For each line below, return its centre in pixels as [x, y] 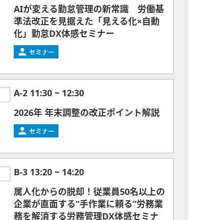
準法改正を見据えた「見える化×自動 [87, 22]
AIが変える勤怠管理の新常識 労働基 [89, 9]
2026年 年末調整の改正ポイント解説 [87, 113]
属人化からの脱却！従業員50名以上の [89, 192]
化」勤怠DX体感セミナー [64, 34]
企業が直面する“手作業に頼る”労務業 [88, 204]
